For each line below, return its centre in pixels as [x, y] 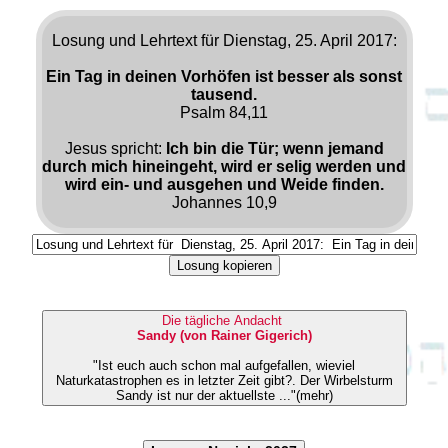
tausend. [224, 94]
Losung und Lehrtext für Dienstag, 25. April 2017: [224, 40]
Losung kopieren [224, 265]
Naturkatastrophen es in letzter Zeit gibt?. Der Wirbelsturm [177, 380]
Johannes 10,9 [224, 202]
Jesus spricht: [115, 148]
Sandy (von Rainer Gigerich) [224, 335]
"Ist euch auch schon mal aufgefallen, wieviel [224, 365]
